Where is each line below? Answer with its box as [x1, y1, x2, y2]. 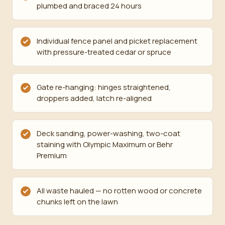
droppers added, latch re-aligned [37, 93, 152, 103]
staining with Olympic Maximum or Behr [37, 139, 173, 150]
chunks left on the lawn [37, 196, 118, 207]
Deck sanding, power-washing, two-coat [37, 128, 180, 139]
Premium [37, 150, 67, 161]
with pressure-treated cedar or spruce [37, 47, 171, 57]
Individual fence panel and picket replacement [37, 36, 197, 46]
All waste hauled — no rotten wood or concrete [37, 185, 202, 196]
